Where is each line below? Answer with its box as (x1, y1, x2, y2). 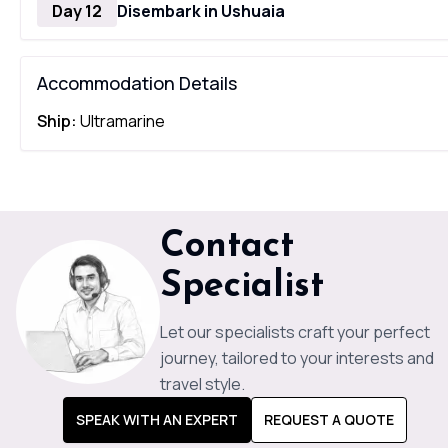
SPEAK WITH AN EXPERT (75, 410, 238, 429)
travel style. (159, 373, 245, 395)
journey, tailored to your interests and (159, 347, 434, 369)
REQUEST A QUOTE (263, 410, 394, 429)
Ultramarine (77, 110, 165, 132)
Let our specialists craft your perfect (159, 321, 430, 343)
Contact (159, 229, 294, 265)
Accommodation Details (37, 71, 237, 95)
